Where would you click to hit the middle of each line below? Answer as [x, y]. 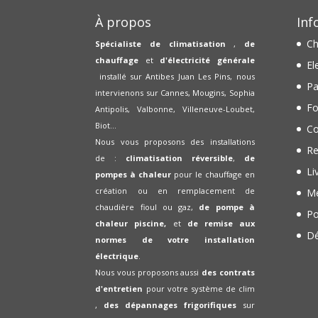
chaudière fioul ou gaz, [147, 207]
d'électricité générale [207, 60]
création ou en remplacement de [175, 190]
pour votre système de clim [200, 288]
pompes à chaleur [133, 174]
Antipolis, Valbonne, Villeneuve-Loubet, [175, 109]
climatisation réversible [179, 158]
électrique [117, 256]
